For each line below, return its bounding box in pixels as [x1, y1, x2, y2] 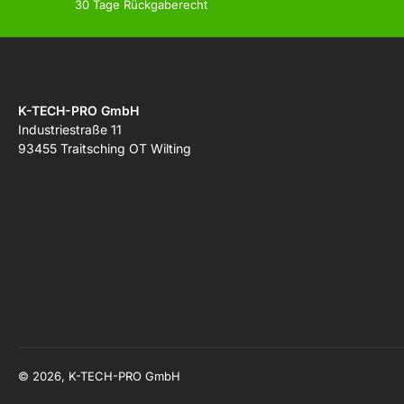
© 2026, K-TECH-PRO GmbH [18, 369, 180, 384]
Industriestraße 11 [18, 122, 122, 138]
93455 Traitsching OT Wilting [18, 141, 191, 157]
